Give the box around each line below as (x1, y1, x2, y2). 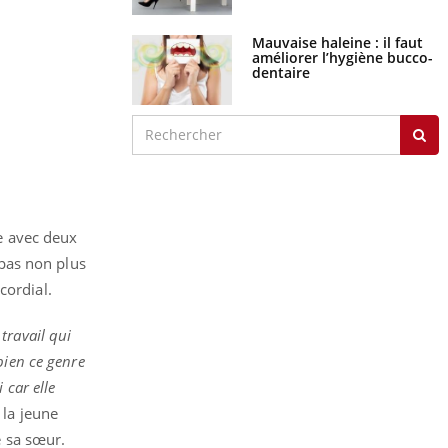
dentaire (251, 43, 310, 63)
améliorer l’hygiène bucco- (251, 28, 433, 48)
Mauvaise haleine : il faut (251, 13, 423, 33)
